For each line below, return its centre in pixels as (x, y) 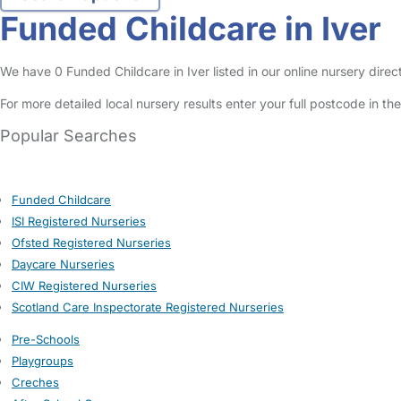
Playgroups (43, 361)
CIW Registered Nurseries (84, 286)
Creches (35, 382)
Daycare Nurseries (63, 264)
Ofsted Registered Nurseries (91, 243)
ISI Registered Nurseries (79, 221)
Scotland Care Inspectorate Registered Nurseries (148, 307)
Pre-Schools (46, 339)
